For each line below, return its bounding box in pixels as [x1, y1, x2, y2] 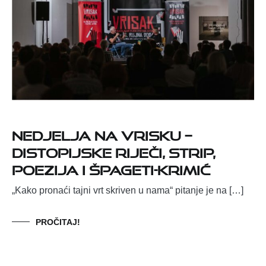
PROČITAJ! [36, 217, 80, 227]
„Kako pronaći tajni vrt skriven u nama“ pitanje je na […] [12, 185, 243, 195]
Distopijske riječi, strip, [12, 140, 216, 161]
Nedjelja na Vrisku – [12, 122, 192, 144]
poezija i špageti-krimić [12, 157, 210, 178]
